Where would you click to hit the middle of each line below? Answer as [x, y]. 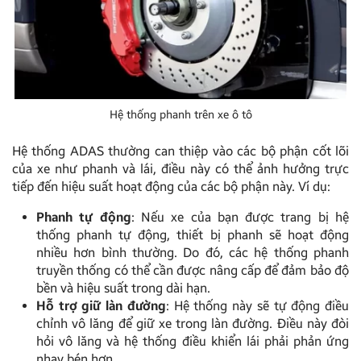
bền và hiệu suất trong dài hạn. [123, 288]
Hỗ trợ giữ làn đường [101, 305]
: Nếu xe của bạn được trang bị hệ [240, 217]
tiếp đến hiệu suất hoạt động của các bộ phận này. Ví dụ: [171, 186]
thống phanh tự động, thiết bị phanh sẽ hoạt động [193, 234]
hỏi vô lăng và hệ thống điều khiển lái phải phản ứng [193, 341]
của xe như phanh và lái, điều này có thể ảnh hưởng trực [180, 168]
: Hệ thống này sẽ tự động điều [257, 305]
